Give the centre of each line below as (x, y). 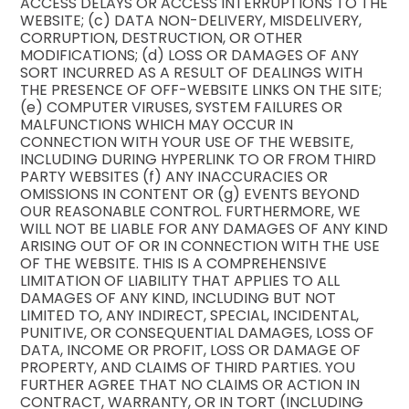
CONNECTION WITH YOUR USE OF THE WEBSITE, (187, 142)
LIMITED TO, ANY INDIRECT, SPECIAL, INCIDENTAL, (190, 316)
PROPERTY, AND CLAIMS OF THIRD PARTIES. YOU (188, 368)
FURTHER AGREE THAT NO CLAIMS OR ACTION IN (190, 385)
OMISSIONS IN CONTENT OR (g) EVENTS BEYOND (190, 194)
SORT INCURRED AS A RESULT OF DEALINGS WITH (192, 73)
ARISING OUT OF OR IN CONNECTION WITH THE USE (200, 246)
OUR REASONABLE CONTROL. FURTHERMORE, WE (191, 212)
